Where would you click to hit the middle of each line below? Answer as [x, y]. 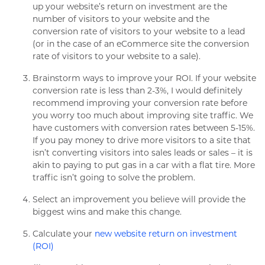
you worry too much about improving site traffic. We [143, 115]
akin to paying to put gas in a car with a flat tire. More [144, 165]
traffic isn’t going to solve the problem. [114, 177]
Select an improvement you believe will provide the [139, 199]
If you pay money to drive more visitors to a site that [142, 140]
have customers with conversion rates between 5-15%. [144, 128]
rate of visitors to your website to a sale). [117, 56]
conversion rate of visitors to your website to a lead [139, 31]
